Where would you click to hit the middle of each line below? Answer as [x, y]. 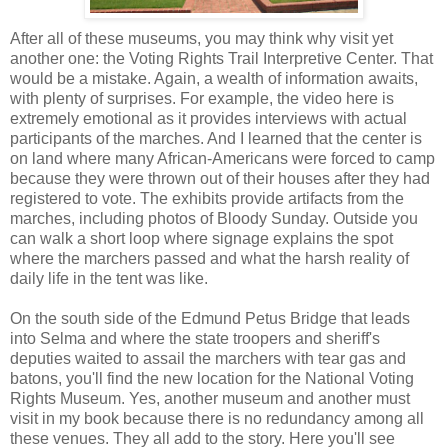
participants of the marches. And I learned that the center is [216, 138]
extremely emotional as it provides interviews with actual [208, 118]
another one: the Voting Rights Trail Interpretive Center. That [221, 58]
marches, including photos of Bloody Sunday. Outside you [214, 218]
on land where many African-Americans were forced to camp [222, 158]
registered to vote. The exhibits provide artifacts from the [207, 198]
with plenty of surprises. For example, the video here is [202, 98]
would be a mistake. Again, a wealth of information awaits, [214, 78]
